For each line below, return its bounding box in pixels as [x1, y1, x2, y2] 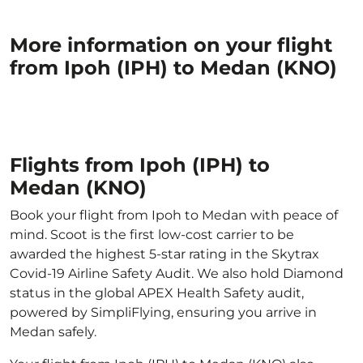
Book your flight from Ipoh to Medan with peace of [10, 207, 338, 223]
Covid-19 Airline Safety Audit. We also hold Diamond [10, 266, 344, 281]
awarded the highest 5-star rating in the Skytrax [10, 246, 319, 262]
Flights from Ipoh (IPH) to [10, 153, 270, 177]
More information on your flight [10, 33, 332, 57]
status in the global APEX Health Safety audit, [10, 285, 304, 301]
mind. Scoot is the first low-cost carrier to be [10, 227, 294, 242]
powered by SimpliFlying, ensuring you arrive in [10, 305, 317, 320]
